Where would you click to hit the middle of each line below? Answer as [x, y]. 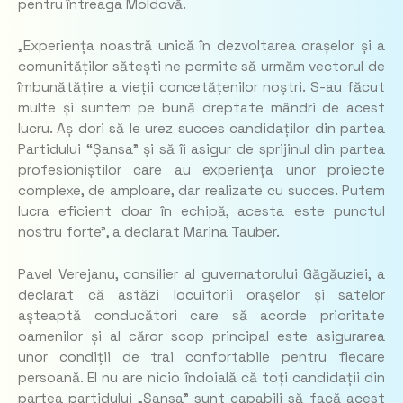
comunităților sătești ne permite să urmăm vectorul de [201, 67]
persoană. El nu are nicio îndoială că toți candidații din [201, 377]
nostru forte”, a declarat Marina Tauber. [149, 233]
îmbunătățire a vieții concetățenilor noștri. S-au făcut [201, 88]
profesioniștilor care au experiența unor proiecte [201, 170]
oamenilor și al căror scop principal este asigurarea [201, 336]
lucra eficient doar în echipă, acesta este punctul [201, 212]
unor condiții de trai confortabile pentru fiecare [201, 357]
